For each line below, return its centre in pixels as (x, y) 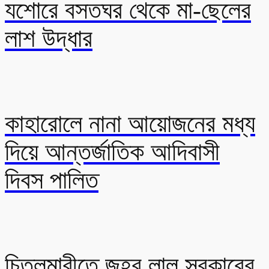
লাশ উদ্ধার (49, 38)
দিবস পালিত (52, 180)
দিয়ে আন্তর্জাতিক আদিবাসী (112, 152)
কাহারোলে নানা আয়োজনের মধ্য (130, 123)
